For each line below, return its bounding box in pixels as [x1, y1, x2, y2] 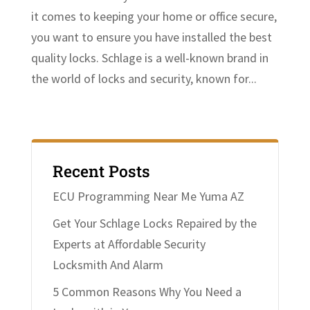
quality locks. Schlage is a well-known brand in [30, 49, 268, 66]
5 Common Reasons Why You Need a [52, 283, 241, 300]
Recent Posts [52, 160, 150, 181]
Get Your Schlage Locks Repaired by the [52, 215, 257, 231]
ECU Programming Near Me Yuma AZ [52, 188, 244, 204]
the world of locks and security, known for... [30, 70, 257, 86]
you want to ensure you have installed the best [30, 28, 272, 45]
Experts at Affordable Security [52, 235, 206, 252]
